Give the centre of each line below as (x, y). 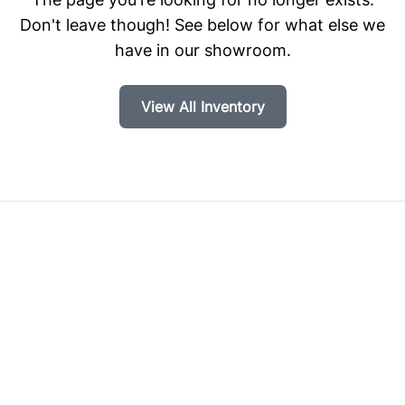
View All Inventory (202, 107)
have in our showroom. (202, 50)
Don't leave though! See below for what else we (202, 25)
